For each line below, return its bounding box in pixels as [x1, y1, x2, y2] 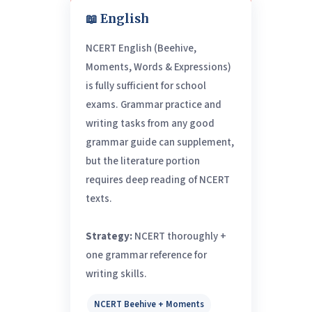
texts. [85, 192, 112, 207]
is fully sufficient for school [85, 79, 206, 94]
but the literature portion [85, 154, 200, 169]
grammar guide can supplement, [85, 135, 234, 150]
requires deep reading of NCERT [85, 173, 230, 188]
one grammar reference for [85, 248, 207, 263]
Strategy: [85, 229, 132, 244]
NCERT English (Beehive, [85, 41, 196, 56]
